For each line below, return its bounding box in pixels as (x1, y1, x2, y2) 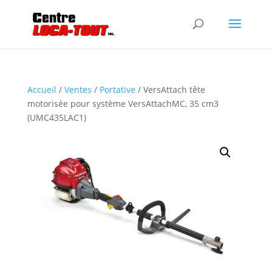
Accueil (27, 84, 56, 95)
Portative (99, 84, 135, 95)
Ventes (64, 84, 92, 95)
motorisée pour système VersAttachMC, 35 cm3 (27, 98, 219, 109)
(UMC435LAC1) (27, 112, 86, 123)
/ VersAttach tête (135, 84, 205, 95)
